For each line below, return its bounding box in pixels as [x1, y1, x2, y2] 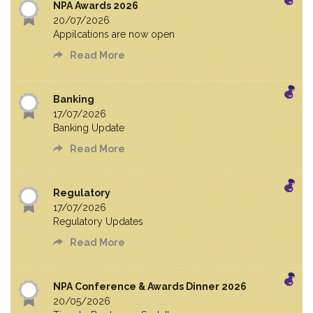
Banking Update [53, 122, 124, 134]
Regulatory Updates [53, 216, 143, 228]
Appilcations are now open [53, 29, 175, 41]
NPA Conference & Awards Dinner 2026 [53, 281, 247, 293]
